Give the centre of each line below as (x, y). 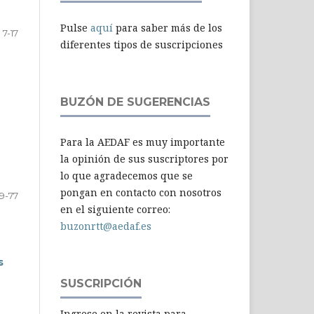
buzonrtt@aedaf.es (106, 226)
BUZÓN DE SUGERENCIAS (135, 102)
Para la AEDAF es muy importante (143, 142)
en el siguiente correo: (115, 209)
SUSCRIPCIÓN (101, 283)
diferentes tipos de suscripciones (142, 44)
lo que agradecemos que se (127, 175)
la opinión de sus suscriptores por (144, 158)
